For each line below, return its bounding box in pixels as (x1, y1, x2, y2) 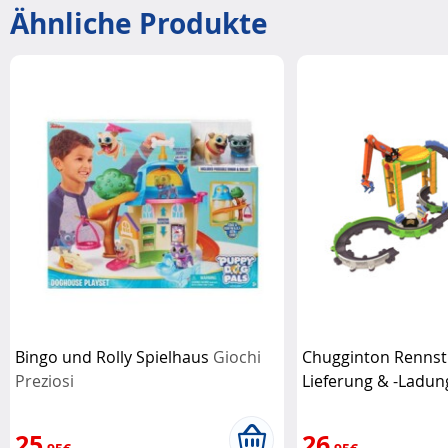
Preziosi (15, 369, 74, 392)
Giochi (213, 345, 261, 368)
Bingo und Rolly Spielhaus (15, 345, 213, 368)
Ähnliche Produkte (10, 3, 268, 43)
